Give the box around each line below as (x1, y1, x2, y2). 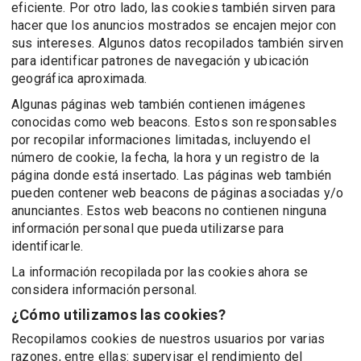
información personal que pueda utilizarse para (11, 221, 284, 236)
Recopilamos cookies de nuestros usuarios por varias (11, 331, 326, 346)
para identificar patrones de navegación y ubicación (11, 53, 309, 68)
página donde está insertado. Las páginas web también (11, 168, 332, 183)
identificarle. (11, 239, 84, 254)
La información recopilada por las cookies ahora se (11, 264, 308, 280)
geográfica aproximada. (11, 71, 147, 86)
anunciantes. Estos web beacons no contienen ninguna (11, 203, 327, 218)
